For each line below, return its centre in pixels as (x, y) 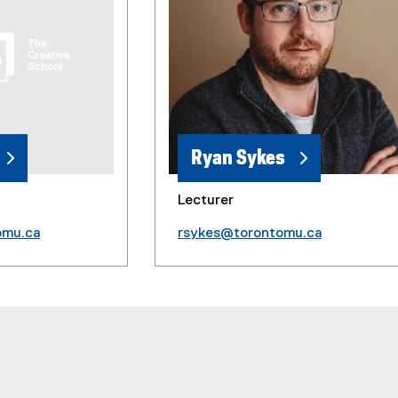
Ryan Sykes (238, 159)
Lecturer (205, 201)
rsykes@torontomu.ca (249, 234)
